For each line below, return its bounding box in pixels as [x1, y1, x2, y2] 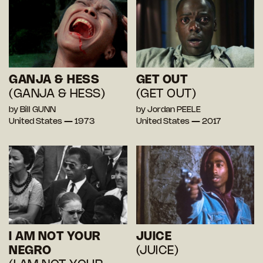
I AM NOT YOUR [9, 231, 101, 242]
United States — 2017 [136, 117, 221, 126]
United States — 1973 [9, 117, 95, 126]
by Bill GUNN [9, 106, 56, 114]
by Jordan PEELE [136, 106, 201, 114]
